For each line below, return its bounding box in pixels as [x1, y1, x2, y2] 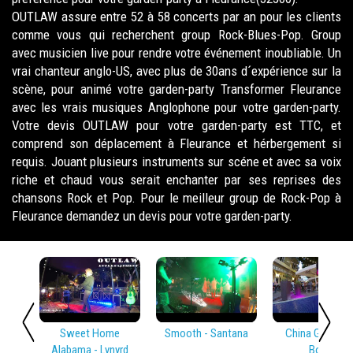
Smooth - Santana [165, 326, 249, 340]
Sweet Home [60, 326, 121, 340]
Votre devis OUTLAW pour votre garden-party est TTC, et [12, 117, 341, 133]
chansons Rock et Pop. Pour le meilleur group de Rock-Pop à [12, 190, 341, 206]
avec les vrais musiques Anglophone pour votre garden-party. [12, 99, 341, 115]
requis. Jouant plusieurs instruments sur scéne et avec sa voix [12, 154, 341, 169]
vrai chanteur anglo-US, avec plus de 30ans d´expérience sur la [12, 63, 341, 79]
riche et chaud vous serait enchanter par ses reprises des [12, 172, 341, 188]
